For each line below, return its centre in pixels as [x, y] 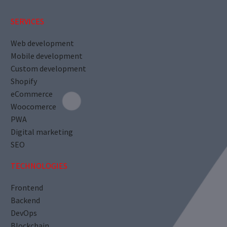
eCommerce [32, 93]
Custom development [48, 68]
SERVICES [27, 22]
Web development [42, 43]
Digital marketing [42, 131]
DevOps [24, 213]
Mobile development [47, 55]
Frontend [27, 188]
